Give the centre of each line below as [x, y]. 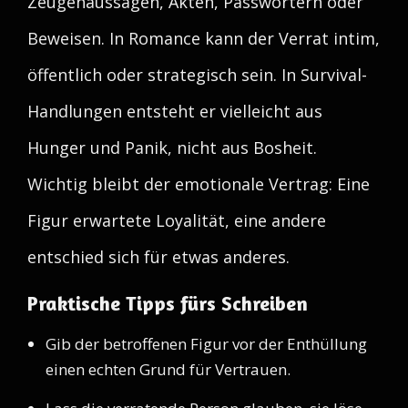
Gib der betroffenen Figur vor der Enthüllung [206, 344]
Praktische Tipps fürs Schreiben [168, 303]
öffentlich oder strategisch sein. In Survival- [197, 75]
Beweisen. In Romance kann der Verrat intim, [204, 38]
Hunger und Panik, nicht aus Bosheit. [172, 148]
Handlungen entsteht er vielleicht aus [175, 111]
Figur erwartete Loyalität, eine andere [177, 220]
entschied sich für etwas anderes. [158, 257]
